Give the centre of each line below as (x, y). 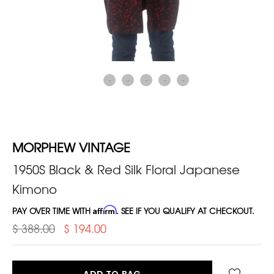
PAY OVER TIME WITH (53, 210)
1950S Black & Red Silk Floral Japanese (126, 169)
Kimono (35, 188)
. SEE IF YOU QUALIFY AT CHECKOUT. (185, 210)
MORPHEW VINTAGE (71, 147)
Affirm (105, 209)
